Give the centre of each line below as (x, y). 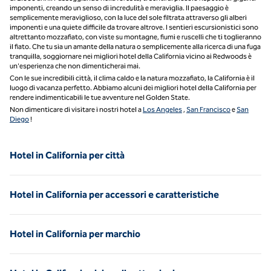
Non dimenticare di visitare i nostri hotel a (76, 109)
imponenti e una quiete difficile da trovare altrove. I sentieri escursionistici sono (134, 27)
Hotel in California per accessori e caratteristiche (114, 194)
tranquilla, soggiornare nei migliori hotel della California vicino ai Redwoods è (131, 56)
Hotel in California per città (67, 155)
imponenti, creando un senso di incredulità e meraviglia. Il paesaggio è (119, 8)
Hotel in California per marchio (75, 233)
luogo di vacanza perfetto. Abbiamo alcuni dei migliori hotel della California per (133, 87)
